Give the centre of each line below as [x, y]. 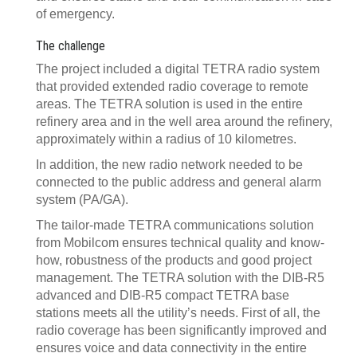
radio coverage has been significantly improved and [181, 330]
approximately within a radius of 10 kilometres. [166, 139]
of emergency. [75, 14]
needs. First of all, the [260, 313]
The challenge [71, 46]
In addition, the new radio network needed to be [169, 165]
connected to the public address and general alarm [178, 182]
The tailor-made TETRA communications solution [175, 225]
